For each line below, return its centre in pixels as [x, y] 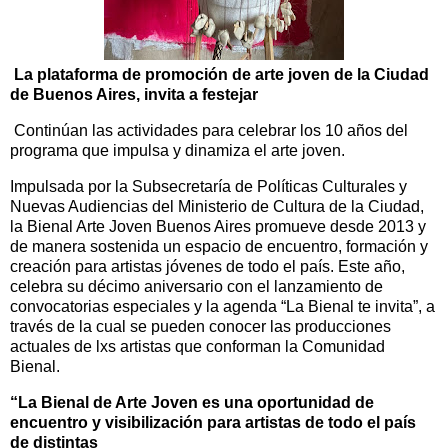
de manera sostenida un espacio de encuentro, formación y [219, 247]
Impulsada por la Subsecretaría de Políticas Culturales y [208, 187]
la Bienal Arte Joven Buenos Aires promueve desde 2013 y [218, 227]
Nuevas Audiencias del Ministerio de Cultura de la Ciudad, [217, 207]
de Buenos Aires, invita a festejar [134, 95]
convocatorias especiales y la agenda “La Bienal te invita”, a [222, 307]
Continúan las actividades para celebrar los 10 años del [209, 131]
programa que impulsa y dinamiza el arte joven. [177, 151]
